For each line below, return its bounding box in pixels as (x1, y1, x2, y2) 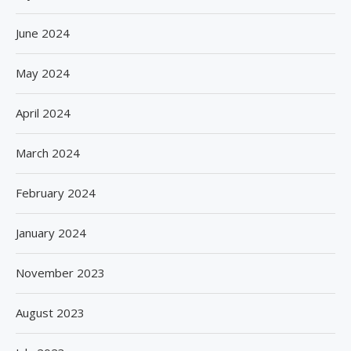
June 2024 (16, 24, 70, 41)
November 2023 (16, 264, 105, 280)
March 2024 (16, 144, 80, 161)
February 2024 (16, 184, 96, 201)
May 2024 (16, 64, 70, 81)
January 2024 (16, 224, 86, 241)
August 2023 (16, 304, 85, 320)
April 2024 (16, 104, 71, 121)
